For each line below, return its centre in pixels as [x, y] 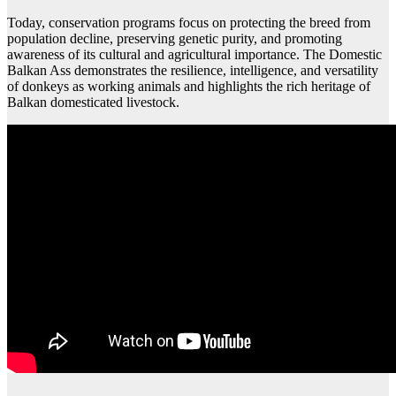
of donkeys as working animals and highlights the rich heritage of [189, 87]
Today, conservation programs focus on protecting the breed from [189, 23]
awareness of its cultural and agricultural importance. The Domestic [194, 55]
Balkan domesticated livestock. [93, 103]
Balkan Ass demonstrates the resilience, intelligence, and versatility [193, 71]
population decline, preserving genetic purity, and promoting [175, 39]
